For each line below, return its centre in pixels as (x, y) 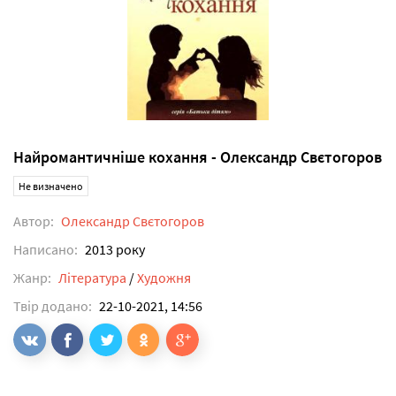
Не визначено (51, 186)
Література (92, 277)
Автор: (34, 221)
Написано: (46, 249)
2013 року (114, 249)
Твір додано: (53, 305)
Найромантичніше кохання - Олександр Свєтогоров (198, 156)
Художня (164, 277)
